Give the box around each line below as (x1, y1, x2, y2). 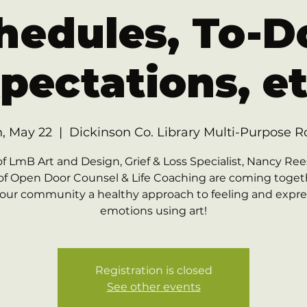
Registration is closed (95, 264, 212, 277)
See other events (106, 280, 201, 293)
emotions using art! (100, 204, 207, 217)
